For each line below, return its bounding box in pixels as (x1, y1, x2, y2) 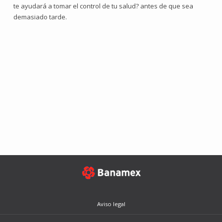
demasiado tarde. (13, 12, 67, 21)
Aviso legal (97, 200, 125, 208)
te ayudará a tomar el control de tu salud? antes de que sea (13, 1, 193, 10)
